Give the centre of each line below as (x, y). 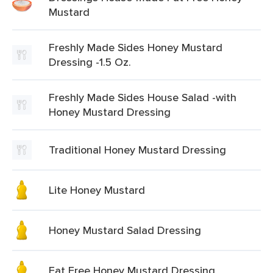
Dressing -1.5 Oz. (90, 62)
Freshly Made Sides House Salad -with (143, 97)
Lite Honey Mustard (97, 190)
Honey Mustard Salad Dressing (125, 230)
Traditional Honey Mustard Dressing (137, 150)
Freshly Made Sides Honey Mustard (136, 47)
